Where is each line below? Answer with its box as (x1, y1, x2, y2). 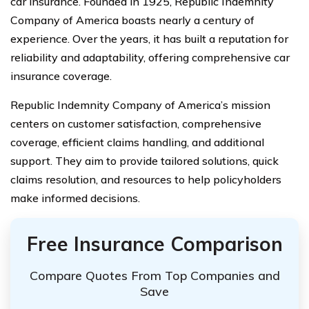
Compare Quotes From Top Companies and (29, 268, 280, 284)
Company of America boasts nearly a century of (10, 12, 255, 27)
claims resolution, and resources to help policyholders (10, 172, 281, 186)
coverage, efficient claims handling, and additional (10, 134, 264, 149)
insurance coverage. (10, 68, 112, 83)
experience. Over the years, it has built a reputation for (10, 31, 288, 46)
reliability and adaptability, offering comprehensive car (10, 50, 290, 64)
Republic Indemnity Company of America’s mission (10, 97, 270, 112)
